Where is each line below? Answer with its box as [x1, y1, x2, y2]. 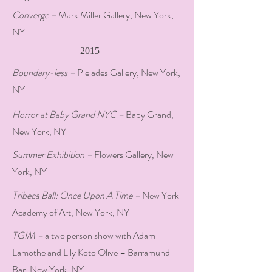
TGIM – [12, 228, 45, 242]
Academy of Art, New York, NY [12, 205, 129, 219]
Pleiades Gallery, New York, [77, 66, 180, 80]
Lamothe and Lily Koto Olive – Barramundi [12, 245, 172, 259]
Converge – [12, 8, 56, 22]
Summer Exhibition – [12, 148, 92, 161]
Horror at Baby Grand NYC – [12, 107, 126, 121]
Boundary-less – [12, 66, 77, 80]
